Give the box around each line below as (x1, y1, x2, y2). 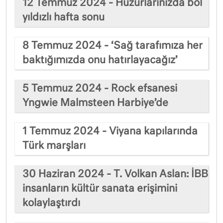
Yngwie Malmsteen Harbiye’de (22, 98, 168, 108)
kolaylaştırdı (22, 198, 80, 208)
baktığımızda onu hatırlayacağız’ (22, 55, 178, 65)
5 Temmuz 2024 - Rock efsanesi (22, 83, 177, 94)
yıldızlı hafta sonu (22, 12, 105, 22)
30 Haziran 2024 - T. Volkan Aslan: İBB (22, 169, 208, 179)
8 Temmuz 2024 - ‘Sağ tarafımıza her (22, 40, 203, 51)
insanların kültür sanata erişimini (22, 183, 177, 194)
